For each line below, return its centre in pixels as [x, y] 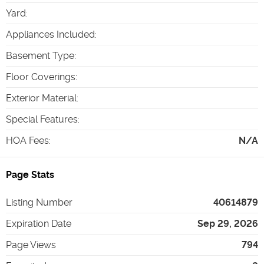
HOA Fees [27, 140]
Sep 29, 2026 [228, 223]
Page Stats [30, 174]
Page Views [31, 245]
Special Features [42, 119]
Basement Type [40, 55]
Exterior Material [41, 98]
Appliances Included [50, 34]
